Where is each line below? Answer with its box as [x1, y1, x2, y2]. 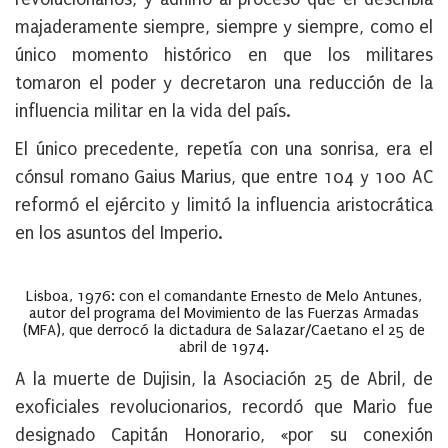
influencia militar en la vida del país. [15, 101, 291, 122]
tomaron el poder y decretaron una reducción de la [15, 73, 433, 94]
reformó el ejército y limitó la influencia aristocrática [15, 195, 433, 216]
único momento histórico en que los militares [15, 45, 433, 66]
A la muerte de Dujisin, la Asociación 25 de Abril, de [15, 369, 433, 390]
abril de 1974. [179, 338, 269, 356]
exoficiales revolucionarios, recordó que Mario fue [15, 397, 433, 418]
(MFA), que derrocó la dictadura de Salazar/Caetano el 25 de [23, 321, 425, 339]
